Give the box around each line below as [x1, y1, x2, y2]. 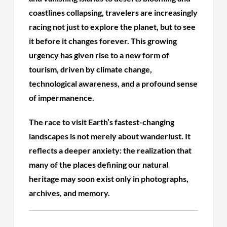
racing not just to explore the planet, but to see [29, 21, 196, 31]
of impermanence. [29, 92, 95, 102]
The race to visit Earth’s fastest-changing [29, 117, 175, 127]
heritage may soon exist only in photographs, [29, 173, 189, 183]
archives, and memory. [29, 187, 110, 198]
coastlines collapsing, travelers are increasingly [29, 7, 198, 17]
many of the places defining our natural [29, 159, 169, 169]
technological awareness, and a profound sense [29, 78, 198, 88]
